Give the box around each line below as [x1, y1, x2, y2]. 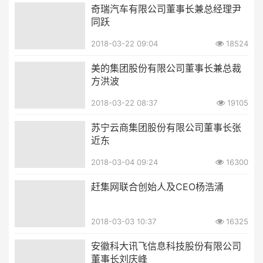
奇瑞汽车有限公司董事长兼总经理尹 [91, 2, 241, 15]
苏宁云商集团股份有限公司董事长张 [91, 121, 241, 133]
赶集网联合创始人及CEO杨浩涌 [91, 180, 224, 193]
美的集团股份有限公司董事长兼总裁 [91, 62, 241, 74]
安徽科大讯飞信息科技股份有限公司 [91, 240, 241, 252]
